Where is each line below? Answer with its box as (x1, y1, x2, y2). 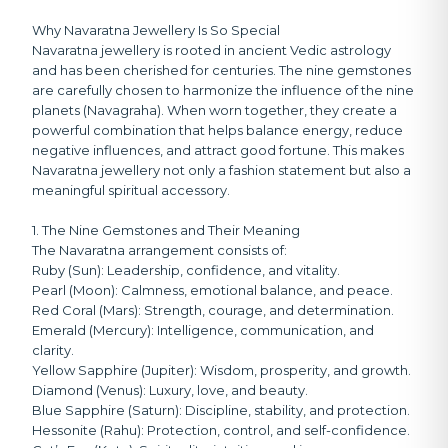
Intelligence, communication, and (154, 322, 374, 339)
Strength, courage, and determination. (141, 302, 394, 319)
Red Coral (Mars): (32, 302, 141, 319)
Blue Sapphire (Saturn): (32, 402, 182, 419)
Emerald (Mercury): (32, 322, 154, 339)
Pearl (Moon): (32, 282, 118, 299)
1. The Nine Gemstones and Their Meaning (32, 222, 300, 239)
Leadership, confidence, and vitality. (104, 262, 340, 279)
